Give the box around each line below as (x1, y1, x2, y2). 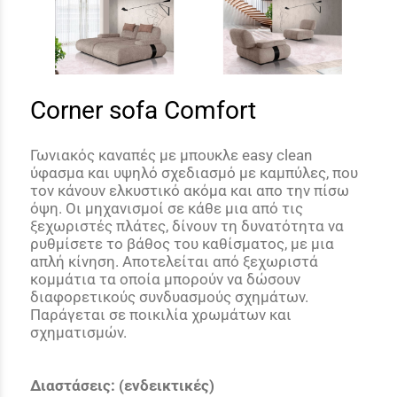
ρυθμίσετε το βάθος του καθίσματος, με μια (30, 234, 334, 253)
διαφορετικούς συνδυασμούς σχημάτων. (30, 287, 308, 306)
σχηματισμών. (30, 323, 127, 341)
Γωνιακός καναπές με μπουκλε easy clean (30, 145, 312, 164)
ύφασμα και (30, 163, 110, 182)
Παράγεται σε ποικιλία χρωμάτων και (30, 305, 292, 323)
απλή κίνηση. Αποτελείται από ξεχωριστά (30, 252, 318, 270)
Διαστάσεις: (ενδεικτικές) (30, 376, 214, 394)
